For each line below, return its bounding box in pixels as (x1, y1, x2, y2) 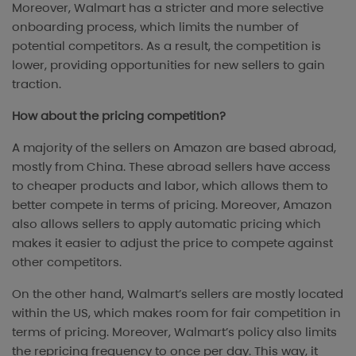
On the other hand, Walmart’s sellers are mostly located (12, 284, 343, 302)
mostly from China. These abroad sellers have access (12, 157, 331, 175)
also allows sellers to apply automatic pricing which (12, 215, 321, 232)
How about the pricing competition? (12, 106, 226, 124)
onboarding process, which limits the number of (12, 17, 299, 35)
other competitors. (12, 253, 122, 270)
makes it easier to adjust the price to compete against (12, 234, 333, 251)
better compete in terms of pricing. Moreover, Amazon (12, 195, 332, 213)
